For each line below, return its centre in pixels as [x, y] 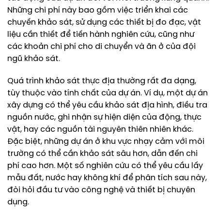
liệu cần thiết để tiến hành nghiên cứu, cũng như [101, 34]
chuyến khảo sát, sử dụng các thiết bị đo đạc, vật [104, 22]
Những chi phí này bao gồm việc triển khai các [98, 10]
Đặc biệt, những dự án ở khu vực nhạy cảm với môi [106, 141]
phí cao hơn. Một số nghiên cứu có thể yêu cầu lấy [105, 166]
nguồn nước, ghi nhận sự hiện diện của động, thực [104, 117]
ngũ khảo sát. [34, 59]
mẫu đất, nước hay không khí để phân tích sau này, [107, 178]
